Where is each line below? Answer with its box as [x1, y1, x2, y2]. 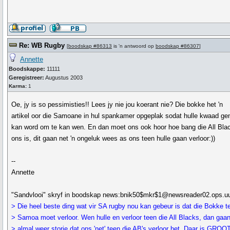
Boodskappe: [9, 66, 45, 72]
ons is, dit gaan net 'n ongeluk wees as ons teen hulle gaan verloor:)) [11, 135, 216, 142]
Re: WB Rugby [19, 42, 65, 49]
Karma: [9, 83, 27, 89]
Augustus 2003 [44, 74, 83, 81]
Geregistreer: [9, 74, 44, 81]
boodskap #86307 [156, 43, 199, 49]
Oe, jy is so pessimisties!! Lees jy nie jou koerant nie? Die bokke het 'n [11, 101, 223, 108]
